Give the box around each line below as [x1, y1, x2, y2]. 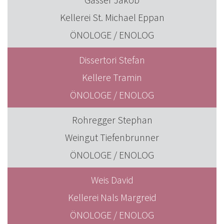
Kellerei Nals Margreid [67, 191, 156, 203]
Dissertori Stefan [79, 53, 145, 66]
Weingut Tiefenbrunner [65, 131, 159, 143]
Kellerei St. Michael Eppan [59, 11, 164, 23]
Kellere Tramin [82, 71, 142, 83]
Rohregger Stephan [71, 113, 152, 126]
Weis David [90, 173, 133, 186]
